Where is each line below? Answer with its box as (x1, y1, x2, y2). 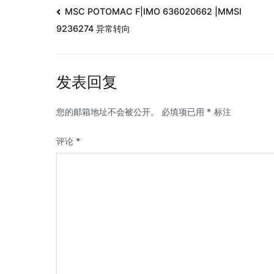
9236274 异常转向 (56, 23, 130, 34)
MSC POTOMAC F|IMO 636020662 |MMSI (65, 6, 242, 17)
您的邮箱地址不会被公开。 (56, 106, 159, 117)
